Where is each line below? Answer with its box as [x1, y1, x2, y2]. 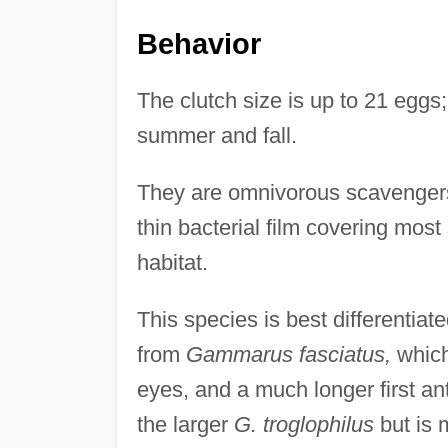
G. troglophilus [233, 411, 374, 437]
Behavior [136, 27, 261, 60]
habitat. [136, 249, 208, 275]
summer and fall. [136, 122, 297, 148]
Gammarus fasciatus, [185, 341, 391, 367]
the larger [136, 411, 234, 437]
